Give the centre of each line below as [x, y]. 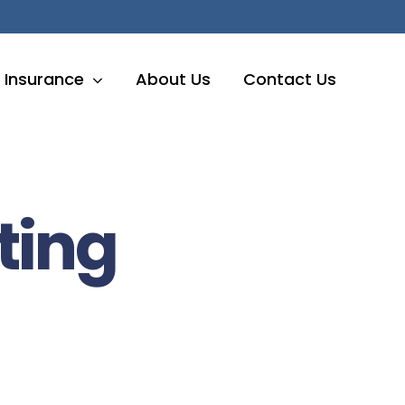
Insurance [45, 79]
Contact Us [290, 79]
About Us [174, 79]
